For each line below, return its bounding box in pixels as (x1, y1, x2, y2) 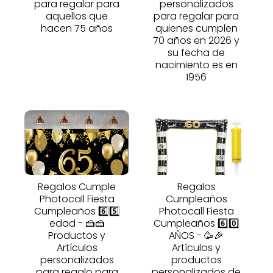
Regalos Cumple (38, 180, 116, 194)
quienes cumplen (155, 21, 238, 36)
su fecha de (168, 46, 225, 60)
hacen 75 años (41, 21, 113, 36)
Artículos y (172, 241, 221, 255)
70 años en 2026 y (153, 34, 239, 48)
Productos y (48, 229, 105, 243)
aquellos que (46, 9, 108, 24)
